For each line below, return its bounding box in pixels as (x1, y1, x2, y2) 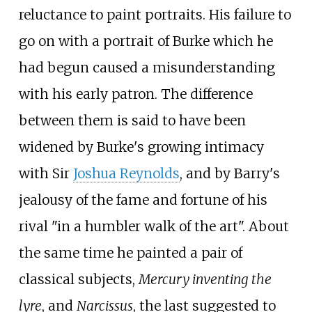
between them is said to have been (18, 111, 246, 129)
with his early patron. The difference (18, 85, 253, 102)
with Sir (18, 164, 73, 182)
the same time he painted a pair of (18, 244, 242, 261)
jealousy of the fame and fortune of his (18, 191, 267, 208)
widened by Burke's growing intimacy (18, 138, 264, 155)
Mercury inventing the (138, 270, 272, 288)
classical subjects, (18, 270, 139, 288)
